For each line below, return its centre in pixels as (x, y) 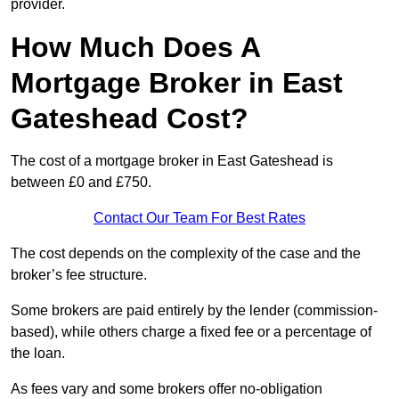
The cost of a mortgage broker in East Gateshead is (172, 161)
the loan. (38, 354)
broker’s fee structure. (79, 275)
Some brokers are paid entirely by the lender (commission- (194, 311)
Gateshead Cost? (130, 119)
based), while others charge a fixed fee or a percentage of (191, 332)
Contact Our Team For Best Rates (199, 218)
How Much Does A (135, 48)
